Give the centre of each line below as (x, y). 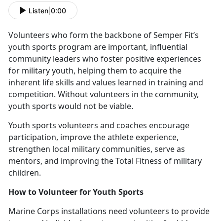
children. (27, 173)
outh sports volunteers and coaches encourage (101, 126)
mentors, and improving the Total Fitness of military (105, 161)
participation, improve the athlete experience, (93, 137)
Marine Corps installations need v (71, 211)
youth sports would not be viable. (73, 106)
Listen (38, 10)
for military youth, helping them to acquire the (95, 71)
